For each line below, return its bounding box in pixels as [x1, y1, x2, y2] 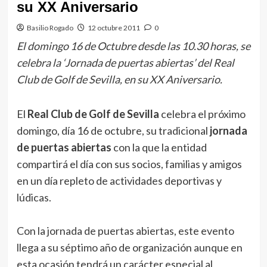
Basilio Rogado [26, 23, 73, 32]
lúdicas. [16, 191, 51, 204]
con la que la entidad [113, 141, 207, 154]
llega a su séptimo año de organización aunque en [16, 241, 243, 254]
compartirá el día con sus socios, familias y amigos [16, 157, 242, 170]
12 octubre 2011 [87, 23, 140, 32]
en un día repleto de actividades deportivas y [16, 174, 222, 187]
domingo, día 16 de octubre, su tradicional [16, 124, 210, 137]
